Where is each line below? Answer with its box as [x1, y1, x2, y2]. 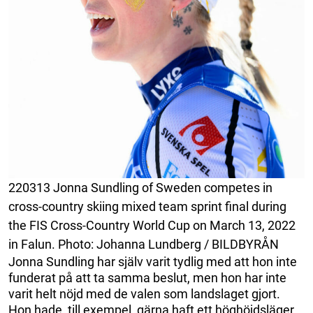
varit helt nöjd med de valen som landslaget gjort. [8, 286, 280, 301]
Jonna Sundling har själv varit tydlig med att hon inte [8, 254, 297, 269]
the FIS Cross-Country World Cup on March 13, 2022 [8, 217, 296, 233]
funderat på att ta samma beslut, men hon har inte [8, 270, 286, 285]
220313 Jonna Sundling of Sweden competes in [8, 180, 272, 195]
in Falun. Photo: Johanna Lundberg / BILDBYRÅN [8, 236, 279, 252]
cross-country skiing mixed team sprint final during [8, 198, 286, 214]
